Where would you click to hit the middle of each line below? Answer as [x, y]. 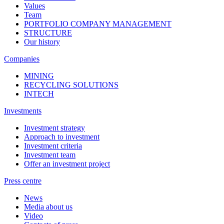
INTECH [39, 94]
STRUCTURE [48, 33]
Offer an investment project [67, 164]
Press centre [23, 181]
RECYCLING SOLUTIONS [71, 85]
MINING [39, 76]
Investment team [50, 155]
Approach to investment [62, 137]
